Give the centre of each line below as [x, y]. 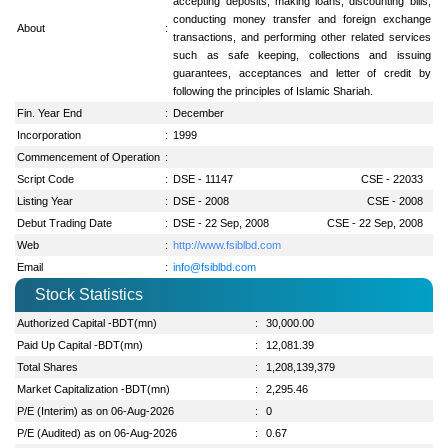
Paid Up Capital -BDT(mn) [80, 344]
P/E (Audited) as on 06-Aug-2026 [97, 432]
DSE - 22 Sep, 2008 [221, 222]
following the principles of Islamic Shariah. [273, 90]
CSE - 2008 [394, 200]
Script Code [46, 178]
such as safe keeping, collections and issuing [302, 54]
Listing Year [45, 200]
